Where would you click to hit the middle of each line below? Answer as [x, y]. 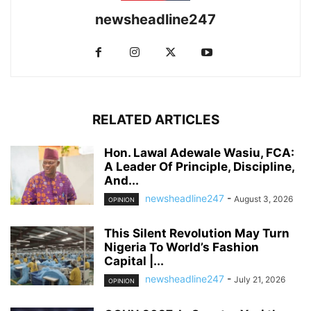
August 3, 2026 [263, 199]
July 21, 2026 [260, 280]
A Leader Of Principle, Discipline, [199, 167]
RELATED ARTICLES [155, 120]
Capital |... [134, 261]
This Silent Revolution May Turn [197, 234]
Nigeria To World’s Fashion [182, 247]
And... [121, 181]
